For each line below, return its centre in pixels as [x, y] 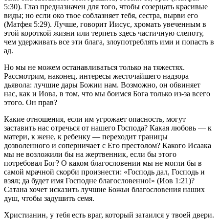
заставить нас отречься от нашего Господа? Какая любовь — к [108, 128]
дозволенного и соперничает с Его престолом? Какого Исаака [108, 146]
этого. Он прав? [31, 103]
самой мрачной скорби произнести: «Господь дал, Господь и [104, 172]
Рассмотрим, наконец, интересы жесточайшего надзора [96, 76]
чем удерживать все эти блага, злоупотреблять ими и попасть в [109, 42]
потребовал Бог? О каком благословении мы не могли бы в [103, 163]
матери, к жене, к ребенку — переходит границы [86, 137]
